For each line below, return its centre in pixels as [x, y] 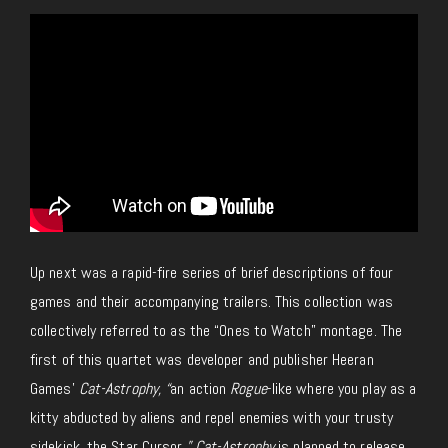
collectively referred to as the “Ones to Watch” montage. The [216, 331]
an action [200, 389]
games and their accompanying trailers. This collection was [211, 302]
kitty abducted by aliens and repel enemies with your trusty [211, 418]
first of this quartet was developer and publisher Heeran [202, 360]
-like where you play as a [341, 389]
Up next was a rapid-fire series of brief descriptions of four [212, 273]
